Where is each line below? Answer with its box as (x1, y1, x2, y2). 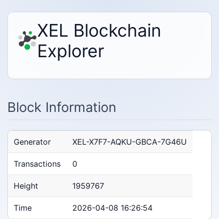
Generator (14, 137, 51, 147)
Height (14, 181, 38, 191)
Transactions (14, 159, 61, 169)
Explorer (37, 40, 104, 62)
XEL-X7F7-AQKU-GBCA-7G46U (72, 137, 187, 147)
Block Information (7, 99, 116, 115)
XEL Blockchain (37, 20, 161, 41)
